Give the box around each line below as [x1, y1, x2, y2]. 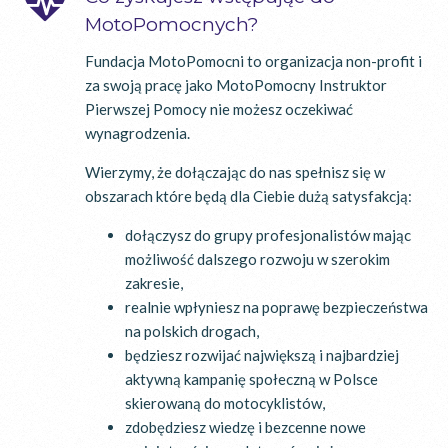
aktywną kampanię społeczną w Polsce [125, 369, 378, 388]
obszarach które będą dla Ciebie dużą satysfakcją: [85, 186, 412, 205]
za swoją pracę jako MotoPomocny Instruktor [85, 75, 387, 94]
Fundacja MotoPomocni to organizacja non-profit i [85, 51, 422, 70]
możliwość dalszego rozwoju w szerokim [125, 249, 390, 268]
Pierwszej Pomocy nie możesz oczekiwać [85, 99, 353, 118]
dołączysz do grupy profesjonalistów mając [125, 225, 411, 244]
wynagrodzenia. [85, 123, 190, 142]
